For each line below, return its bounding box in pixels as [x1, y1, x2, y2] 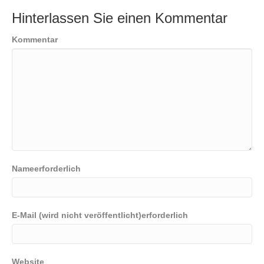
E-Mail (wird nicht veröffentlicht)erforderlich [12, 210, 188, 220]
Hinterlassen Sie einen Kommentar [12, 9, 227, 26]
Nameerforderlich [12, 163, 81, 173]
